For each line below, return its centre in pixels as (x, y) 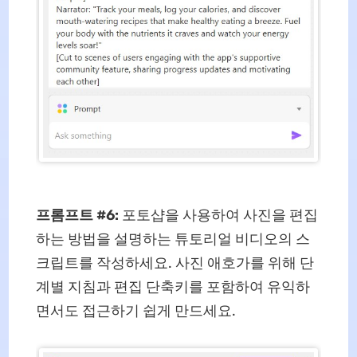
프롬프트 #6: (78, 216)
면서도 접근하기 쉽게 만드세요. (135, 311)
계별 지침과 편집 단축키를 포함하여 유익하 (173, 287)
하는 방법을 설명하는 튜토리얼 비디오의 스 (173, 239)
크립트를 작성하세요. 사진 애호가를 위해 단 (175, 263)
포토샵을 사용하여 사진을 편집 (220, 216)
